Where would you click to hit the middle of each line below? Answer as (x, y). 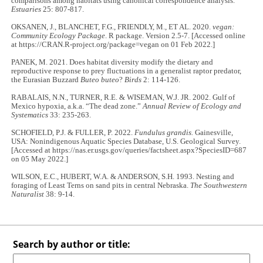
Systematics (30, 115)
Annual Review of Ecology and (192, 107)
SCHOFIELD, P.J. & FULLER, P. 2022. (73, 133)
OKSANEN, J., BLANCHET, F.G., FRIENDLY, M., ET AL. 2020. (112, 27)
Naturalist (28, 195)
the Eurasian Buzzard (46, 80)
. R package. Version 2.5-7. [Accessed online (176, 36)
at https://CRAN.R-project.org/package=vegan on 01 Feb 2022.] (113, 45)
